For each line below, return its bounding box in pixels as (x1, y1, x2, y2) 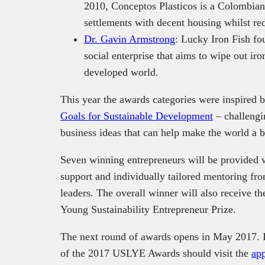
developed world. (84, 66, 159, 78)
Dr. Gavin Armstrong (84, 33, 175, 45)
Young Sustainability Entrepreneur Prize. (60, 203, 236, 215)
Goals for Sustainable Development (60, 109, 213, 122)
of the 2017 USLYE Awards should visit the (60, 247, 251, 259)
